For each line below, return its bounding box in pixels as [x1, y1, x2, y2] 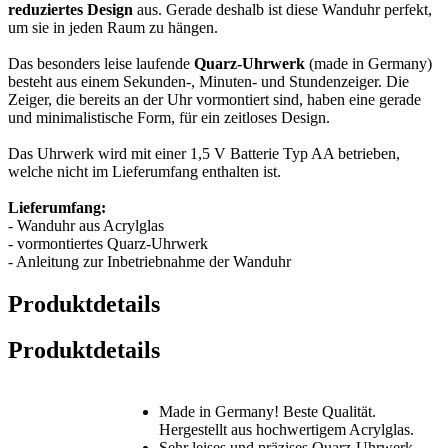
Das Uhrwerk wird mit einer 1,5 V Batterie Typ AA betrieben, [8, 144, 400, 162]
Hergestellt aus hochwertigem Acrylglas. [159, 421, 414, 439]
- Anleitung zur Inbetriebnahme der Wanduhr [8, 252, 291, 270]
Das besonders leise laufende [8, 54, 194, 72]
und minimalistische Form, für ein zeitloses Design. [8, 108, 330, 126]
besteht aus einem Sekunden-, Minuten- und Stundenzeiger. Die [8, 72, 409, 90]
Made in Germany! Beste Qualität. [159, 403, 376, 421]
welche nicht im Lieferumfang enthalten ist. [8, 162, 281, 180]
